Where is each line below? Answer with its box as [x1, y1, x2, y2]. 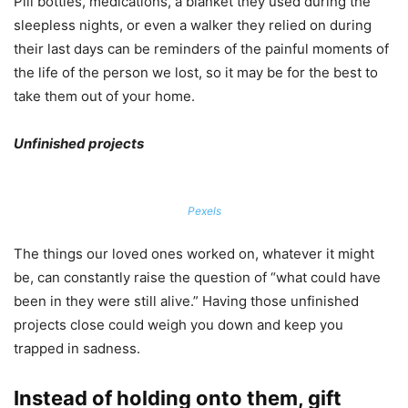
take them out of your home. [14, 87, 195, 106]
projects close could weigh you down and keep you [14, 316, 343, 334]
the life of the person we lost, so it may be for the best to [14, 64, 378, 82]
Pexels [187, 204, 221, 219]
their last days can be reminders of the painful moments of [14, 40, 389, 58]
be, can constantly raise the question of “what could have [14, 269, 381, 287]
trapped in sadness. [14, 340, 140, 358]
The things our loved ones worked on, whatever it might [14, 245, 374, 263]
